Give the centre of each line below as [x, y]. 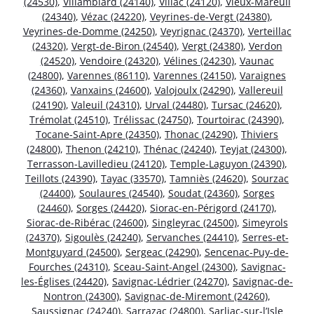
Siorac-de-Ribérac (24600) [86, 222]
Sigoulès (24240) [103, 237]
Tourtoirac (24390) [239, 119]
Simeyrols [265, 222]
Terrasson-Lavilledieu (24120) [96, 163]
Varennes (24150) [194, 75]
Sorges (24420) [110, 207]
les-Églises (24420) [64, 281]
